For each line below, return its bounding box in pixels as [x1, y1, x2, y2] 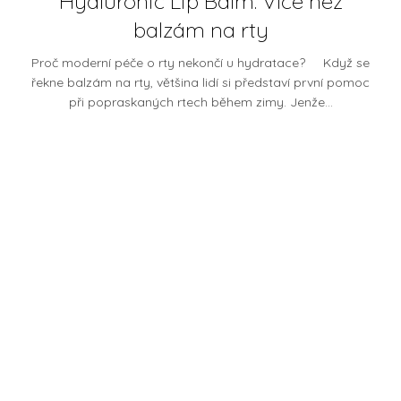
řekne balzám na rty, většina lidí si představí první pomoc [31, 74, 370, 91]
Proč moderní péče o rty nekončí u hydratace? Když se [31, 55, 370, 72]
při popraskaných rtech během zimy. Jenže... [68, 94, 333, 111]
